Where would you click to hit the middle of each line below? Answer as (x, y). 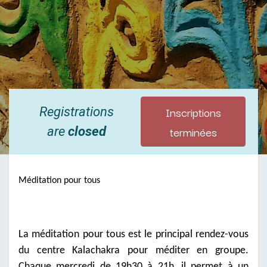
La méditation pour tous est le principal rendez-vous (133, 234)
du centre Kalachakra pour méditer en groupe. (133, 250)
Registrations (76, 111)
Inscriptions (193, 111)
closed (87, 131)
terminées (193, 131)
